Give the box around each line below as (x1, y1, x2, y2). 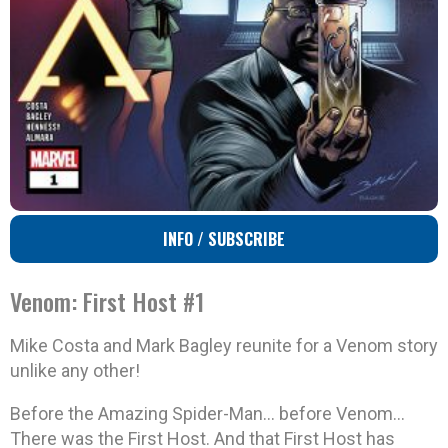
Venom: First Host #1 (10, 283, 204, 320)
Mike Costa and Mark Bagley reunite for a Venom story (10, 335, 438, 357)
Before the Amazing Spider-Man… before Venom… (10, 403, 405, 425)
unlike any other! (10, 360, 140, 382)
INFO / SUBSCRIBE (163, 227, 285, 252)
